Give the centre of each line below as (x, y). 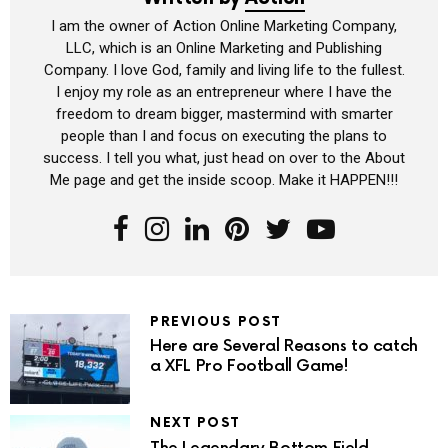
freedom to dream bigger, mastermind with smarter (224, 113)
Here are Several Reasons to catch (284, 347)
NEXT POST (195, 423)
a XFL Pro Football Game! (249, 367)
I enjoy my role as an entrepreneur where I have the (224, 91)
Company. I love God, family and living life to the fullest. (224, 69)
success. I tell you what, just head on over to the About (224, 157)
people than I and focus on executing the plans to (224, 135)
